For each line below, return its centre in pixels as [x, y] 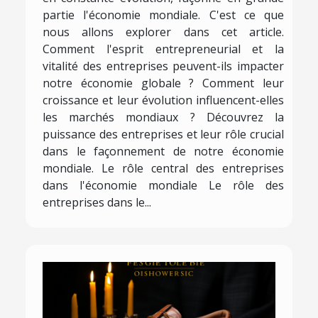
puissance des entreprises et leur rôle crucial [163, 134]
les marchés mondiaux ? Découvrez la [163, 117]
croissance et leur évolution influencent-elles [163, 100]
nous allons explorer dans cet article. [163, 32]
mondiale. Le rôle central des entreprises [163, 168]
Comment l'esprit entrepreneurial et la [163, 49]
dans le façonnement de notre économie [163, 151]
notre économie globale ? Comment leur [163, 83]
